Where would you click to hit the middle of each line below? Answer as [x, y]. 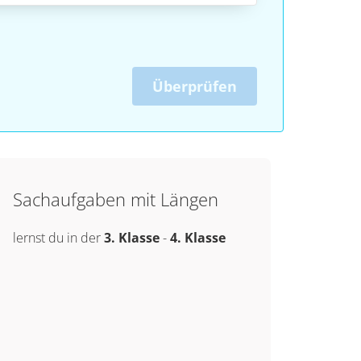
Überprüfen [195, 86]
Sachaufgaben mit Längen [115, 199]
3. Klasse [131, 238]
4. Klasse [197, 238]
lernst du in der [58, 238]
